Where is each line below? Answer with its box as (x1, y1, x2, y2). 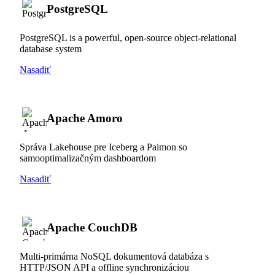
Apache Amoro (47, 111, 123, 125)
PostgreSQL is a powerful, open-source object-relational (20, 32, 236, 43)
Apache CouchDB (47, 220, 137, 234)
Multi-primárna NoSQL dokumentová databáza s (20, 250, 209, 261)
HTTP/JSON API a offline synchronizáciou (20, 261, 189, 273)
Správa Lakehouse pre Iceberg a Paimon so (20, 141, 187, 152)
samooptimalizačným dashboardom (20, 152, 156, 163)
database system (20, 43, 82, 54)
